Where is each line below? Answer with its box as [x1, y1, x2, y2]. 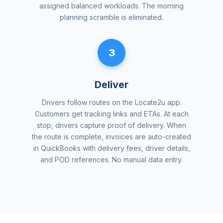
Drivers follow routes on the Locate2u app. [41, 98, 182, 107]
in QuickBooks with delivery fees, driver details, [33, 143, 190, 152]
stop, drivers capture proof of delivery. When [37, 120, 186, 129]
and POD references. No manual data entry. [40, 155, 183, 164]
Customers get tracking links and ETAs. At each [34, 109, 189, 118]
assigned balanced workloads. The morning [39, 1, 184, 10]
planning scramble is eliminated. [60, 12, 163, 21]
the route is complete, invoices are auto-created [32, 132, 191, 141]
